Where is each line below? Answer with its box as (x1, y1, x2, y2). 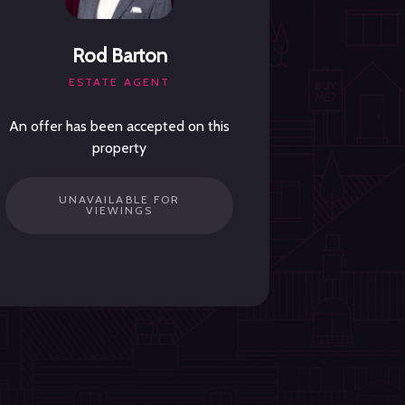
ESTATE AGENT (68, 74, 171, 89)
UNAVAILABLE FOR (58, 193, 181, 207)
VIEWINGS (85, 203, 154, 218)
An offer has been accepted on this (9, 117, 230, 135)
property (92, 138, 146, 156)
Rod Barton (71, 42, 167, 67)
